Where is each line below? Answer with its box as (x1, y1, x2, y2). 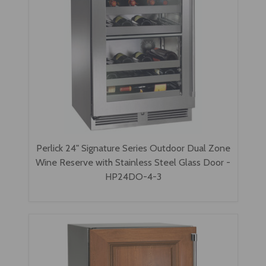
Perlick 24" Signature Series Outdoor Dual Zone (36, 142, 230, 154)
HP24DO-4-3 (104, 170, 161, 183)
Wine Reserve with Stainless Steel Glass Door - (36, 156, 230, 169)
